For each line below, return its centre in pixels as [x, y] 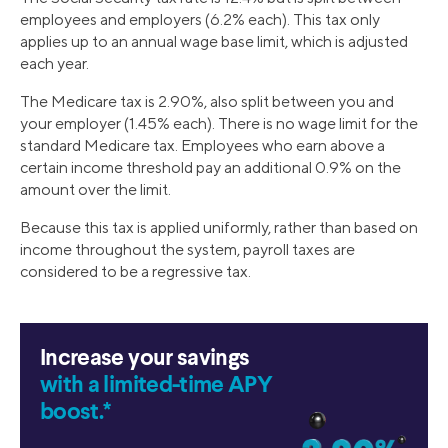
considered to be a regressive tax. [135, 271]
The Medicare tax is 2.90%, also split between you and [207, 101]
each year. [54, 63]
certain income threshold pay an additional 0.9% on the [210, 167]
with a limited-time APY [156, 385]
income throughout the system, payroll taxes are [187, 249]
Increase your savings [145, 358]
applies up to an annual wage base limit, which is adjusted [214, 41]
